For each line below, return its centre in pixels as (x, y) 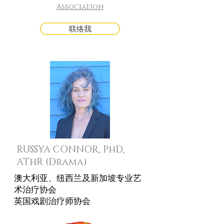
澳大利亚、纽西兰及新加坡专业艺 (78, 179)
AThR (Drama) (52, 162)
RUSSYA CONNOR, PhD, (70, 150)
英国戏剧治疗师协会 (52, 202)
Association (80, 7)
